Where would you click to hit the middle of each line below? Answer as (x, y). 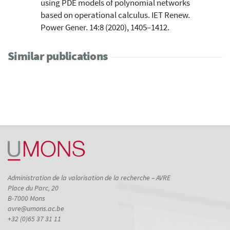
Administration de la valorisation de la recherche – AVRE (89, 177)
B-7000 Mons (26, 198)
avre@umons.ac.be (36, 208)
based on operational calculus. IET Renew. (115, 15)
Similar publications (57, 56)
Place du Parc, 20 (33, 188)
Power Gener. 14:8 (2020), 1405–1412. (105, 27)
